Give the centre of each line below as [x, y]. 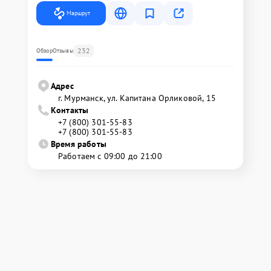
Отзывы [63, 51]
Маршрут [78, 13]
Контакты [70, 110]
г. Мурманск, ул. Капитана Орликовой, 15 [137, 98]
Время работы [79, 144]
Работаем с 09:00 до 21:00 [110, 156]
